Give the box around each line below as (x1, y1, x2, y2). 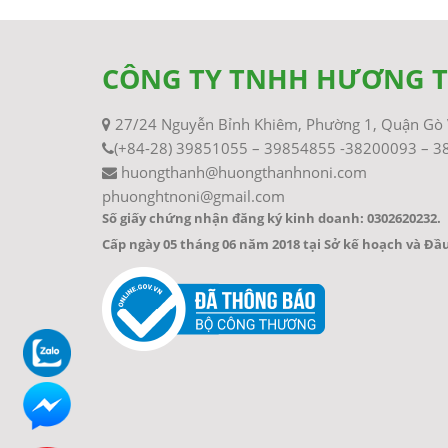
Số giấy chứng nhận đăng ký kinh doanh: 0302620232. (102, 209, 441, 227)
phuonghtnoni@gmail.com (102, 186, 285, 206)
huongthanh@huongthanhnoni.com (117, 162, 367, 182)
